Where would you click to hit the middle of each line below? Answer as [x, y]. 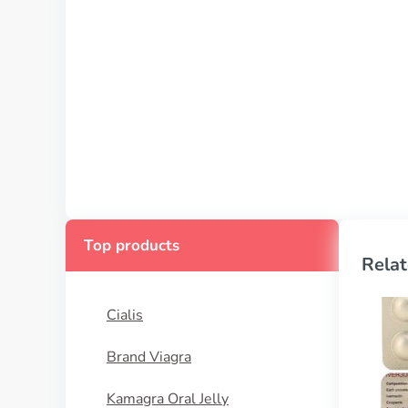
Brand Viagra [149, 357]
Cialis [125, 315]
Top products [132, 245]
